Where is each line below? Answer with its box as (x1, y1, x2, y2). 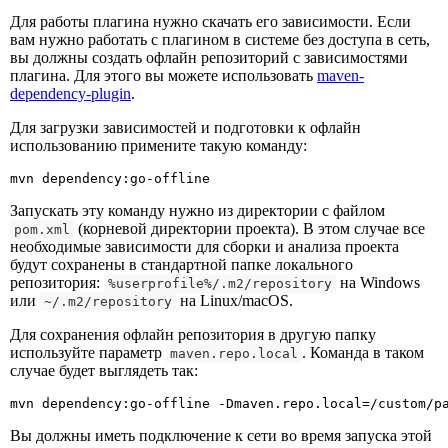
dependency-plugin (10, 85, 131, 103)
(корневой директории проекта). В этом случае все (74, 220, 425, 238)
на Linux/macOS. (176, 292, 293, 310)
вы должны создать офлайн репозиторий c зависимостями (10, 49, 408, 67)
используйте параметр (10, 344, 166, 362)
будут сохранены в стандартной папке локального (10, 256, 353, 274)
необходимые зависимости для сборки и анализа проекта (10, 238, 399, 256)
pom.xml (14, 222, 70, 238)
